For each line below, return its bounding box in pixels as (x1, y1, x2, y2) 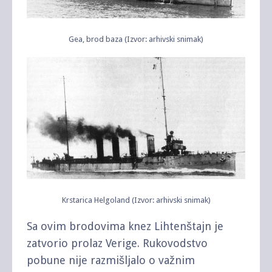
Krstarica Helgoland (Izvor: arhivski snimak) (61, 195, 211, 205)
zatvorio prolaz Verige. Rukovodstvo (27, 237, 208, 250)
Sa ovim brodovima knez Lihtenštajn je (27, 220, 223, 233)
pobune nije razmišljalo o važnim (27, 254, 195, 267)
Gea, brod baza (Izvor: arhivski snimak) (69, 34, 203, 44)
